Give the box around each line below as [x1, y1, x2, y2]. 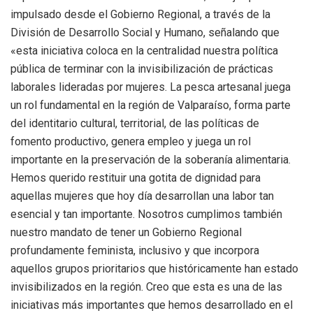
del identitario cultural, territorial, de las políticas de [10, 116, 259, 130]
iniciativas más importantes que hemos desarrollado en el [10, 298, 293, 312]
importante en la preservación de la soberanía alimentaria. [10, 152, 291, 166]
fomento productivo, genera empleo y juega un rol [10, 134, 251, 148]
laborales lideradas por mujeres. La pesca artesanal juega [10, 80, 291, 94]
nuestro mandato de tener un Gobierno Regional [10, 225, 242, 239]
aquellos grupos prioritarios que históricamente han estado [10, 261, 298, 275]
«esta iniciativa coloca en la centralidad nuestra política [10, 43, 278, 57]
